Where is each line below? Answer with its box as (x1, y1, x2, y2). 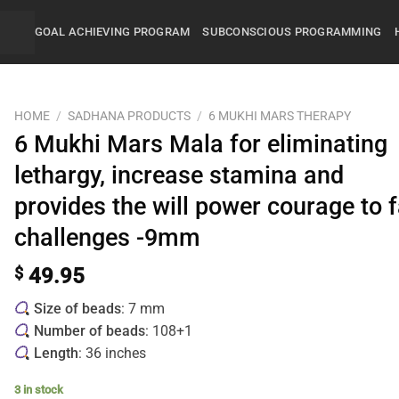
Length (34, 345, 79, 362)
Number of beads (34, 322, 146, 340)
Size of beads (34, 300, 122, 318)
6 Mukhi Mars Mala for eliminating (14, 129, 388, 159)
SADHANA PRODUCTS (68, 109, 191, 123)
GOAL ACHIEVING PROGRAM (34, 25, 191, 38)
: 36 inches (78, 345, 147, 362)
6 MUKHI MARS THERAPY (208, 109, 352, 123)
